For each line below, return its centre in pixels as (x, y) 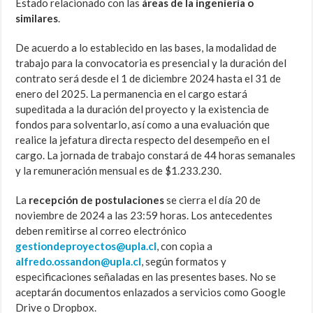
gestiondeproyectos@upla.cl (86, 246)
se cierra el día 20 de (213, 200)
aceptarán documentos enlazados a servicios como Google (151, 292)
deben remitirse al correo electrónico (101, 231)
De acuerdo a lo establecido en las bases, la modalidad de (146, 48)
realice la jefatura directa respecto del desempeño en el (143, 140)
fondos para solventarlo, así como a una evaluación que (143, 125)
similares (37, 19)
